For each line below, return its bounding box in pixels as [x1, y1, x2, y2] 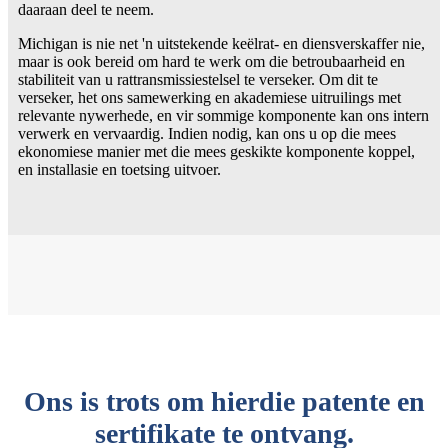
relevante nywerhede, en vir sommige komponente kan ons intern [18, 106, 429, 124]
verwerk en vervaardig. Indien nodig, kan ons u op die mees [18, 124, 396, 142]
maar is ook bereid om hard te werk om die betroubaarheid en [18, 52, 405, 70]
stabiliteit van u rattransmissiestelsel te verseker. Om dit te [18, 70, 378, 88]
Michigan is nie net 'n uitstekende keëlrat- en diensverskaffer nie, [18, 34, 425, 52]
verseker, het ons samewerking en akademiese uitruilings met [18, 88, 401, 106]
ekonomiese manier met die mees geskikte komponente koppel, [18, 142, 415, 160]
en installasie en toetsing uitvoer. [18, 160, 221, 178]
